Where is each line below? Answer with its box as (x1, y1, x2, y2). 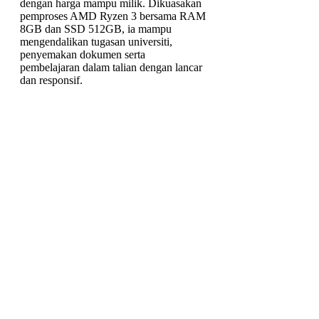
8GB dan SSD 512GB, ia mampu (20, 23, 172, 36)
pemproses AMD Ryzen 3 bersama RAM (20, 10, 206, 23)
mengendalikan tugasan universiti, (20, 36, 172, 48)
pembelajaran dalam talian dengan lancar (20, 61, 202, 74)
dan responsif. (20, 74, 83, 87)
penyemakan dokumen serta (20, 48, 145, 61)
